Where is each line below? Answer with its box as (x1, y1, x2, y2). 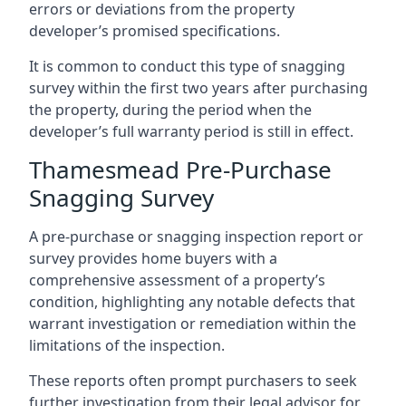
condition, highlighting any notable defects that (29, 292, 355, 312)
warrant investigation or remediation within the (29, 314, 356, 333)
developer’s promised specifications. (29, 21, 280, 41)
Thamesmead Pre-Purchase (29, 153, 332, 186)
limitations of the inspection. (29, 335, 225, 355)
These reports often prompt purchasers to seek (29, 371, 357, 391)
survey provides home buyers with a (29, 248, 277, 268)
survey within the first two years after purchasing (29, 78, 368, 98)
